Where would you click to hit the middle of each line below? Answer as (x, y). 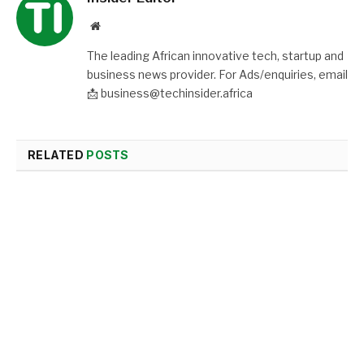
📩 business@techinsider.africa (170, 93)
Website (117, 26)
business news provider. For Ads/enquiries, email (217, 75)
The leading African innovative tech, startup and (215, 56)
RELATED (57, 155)
